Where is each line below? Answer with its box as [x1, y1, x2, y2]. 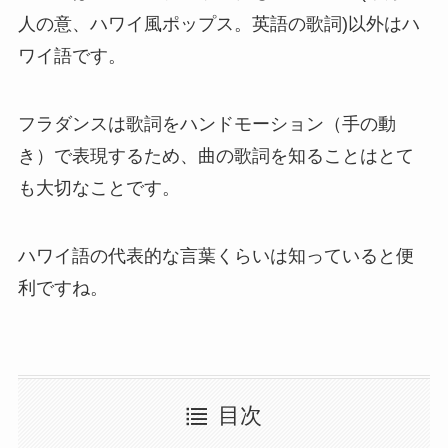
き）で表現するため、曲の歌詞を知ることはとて [17, 145, 414, 166]
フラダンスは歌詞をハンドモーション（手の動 [17, 113, 396, 134]
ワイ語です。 [17, 46, 126, 67]
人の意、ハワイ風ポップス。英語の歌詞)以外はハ [17, 14, 420, 35]
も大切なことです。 [17, 177, 180, 198]
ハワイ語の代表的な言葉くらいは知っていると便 [17, 245, 414, 266]
